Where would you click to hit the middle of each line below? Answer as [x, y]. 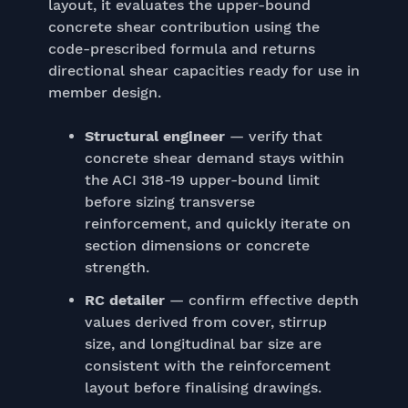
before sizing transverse [169, 202]
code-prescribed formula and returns [181, 49]
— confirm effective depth [261, 300]
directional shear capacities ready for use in [204, 71]
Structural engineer [154, 136]
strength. [117, 267]
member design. [104, 92]
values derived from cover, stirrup [205, 322]
